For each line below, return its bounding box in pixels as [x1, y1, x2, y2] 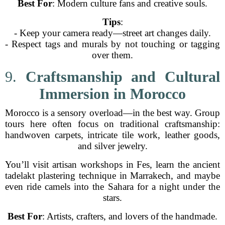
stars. [103, 192, 122, 203]
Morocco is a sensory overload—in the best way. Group [5, 107, 220, 118]
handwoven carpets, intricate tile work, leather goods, [5, 130, 220, 140]
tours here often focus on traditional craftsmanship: [5, 119, 220, 129]
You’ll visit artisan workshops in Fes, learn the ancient [5, 159, 220, 170]
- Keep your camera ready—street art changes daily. [14, 28, 211, 38]
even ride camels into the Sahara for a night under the [5, 181, 220, 192]
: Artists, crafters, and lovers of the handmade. [42, 211, 217, 221]
